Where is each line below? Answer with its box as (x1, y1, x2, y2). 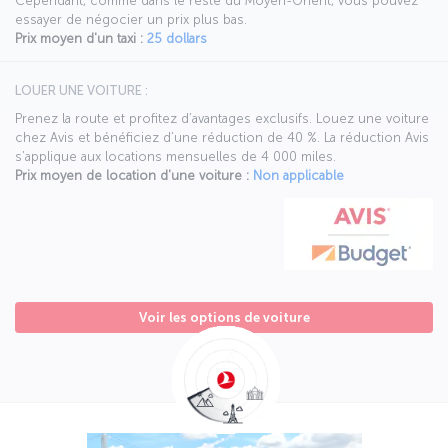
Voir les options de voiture (138, 310, 310, 326)
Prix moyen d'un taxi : (15, 31, 143, 47)
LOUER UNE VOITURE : (15, 83, 148, 99)
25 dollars (147, 31, 207, 47)
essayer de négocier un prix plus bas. (15, 12, 247, 28)
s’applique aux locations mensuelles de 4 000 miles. (15, 149, 336, 165)
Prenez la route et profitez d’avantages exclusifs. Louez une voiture (15, 111, 429, 127)
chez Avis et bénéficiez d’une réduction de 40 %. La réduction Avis (15, 130, 429, 146)
